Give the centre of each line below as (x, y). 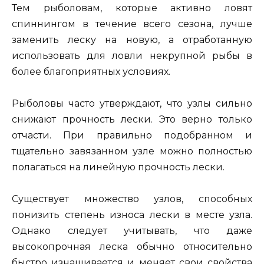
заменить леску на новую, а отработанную (132, 40)
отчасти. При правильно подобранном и (132, 136)
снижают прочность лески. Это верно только (132, 120)
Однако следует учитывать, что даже (132, 231)
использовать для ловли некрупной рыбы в (132, 56)
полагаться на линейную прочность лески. (118, 167)
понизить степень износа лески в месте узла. (132, 215)
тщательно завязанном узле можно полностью (132, 151)
